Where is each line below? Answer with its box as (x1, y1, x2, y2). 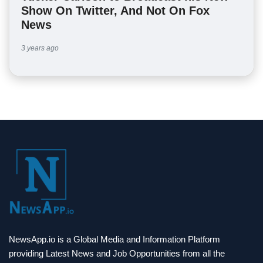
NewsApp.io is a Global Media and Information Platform (9, 234, 220, 244)
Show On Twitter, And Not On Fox (21, 4, 210, 17)
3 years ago (21, 44, 59, 52)
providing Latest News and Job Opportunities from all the (9, 248, 225, 258)
